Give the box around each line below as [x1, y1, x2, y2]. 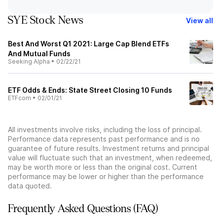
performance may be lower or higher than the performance [8, 172, 204, 181]
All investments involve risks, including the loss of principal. [8, 125, 202, 134]
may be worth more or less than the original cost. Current [8, 163, 197, 171]
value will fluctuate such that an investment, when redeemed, [8, 153, 212, 162]
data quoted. [8, 182, 52, 190]
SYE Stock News [8, 14, 83, 26]
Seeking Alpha [8, 58, 50, 65]
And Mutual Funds [8, 49, 71, 58]
